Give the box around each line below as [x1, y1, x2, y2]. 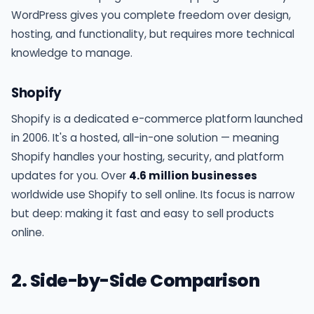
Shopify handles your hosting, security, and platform [11, 149, 284, 165]
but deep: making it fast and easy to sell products [11, 206, 274, 221]
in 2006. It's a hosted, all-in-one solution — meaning [11, 130, 279, 146]
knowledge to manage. [11, 46, 132, 61]
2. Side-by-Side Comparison [11, 268, 260, 294]
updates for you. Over [11, 168, 129, 184]
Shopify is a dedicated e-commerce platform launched [11, 111, 303, 127]
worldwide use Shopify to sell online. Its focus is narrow [11, 187, 294, 203]
